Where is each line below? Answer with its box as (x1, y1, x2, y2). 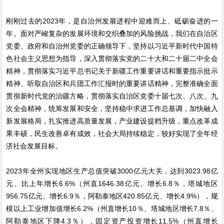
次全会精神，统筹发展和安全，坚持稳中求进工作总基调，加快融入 (6, 104, 218, 112)
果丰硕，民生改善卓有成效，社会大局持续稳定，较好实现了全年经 (6, 129, 218, 137)
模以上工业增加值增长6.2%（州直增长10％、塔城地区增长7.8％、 (6, 204, 218, 212)
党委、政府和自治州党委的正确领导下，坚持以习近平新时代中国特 (6, 41, 218, 50)
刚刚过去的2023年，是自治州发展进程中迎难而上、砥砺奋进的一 (6, 16, 218, 25)
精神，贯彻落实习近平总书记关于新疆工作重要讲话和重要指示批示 (6, 66, 218, 75)
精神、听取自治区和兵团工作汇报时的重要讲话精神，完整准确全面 (6, 79, 218, 87)
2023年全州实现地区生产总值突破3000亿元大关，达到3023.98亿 (6, 166, 218, 175)
